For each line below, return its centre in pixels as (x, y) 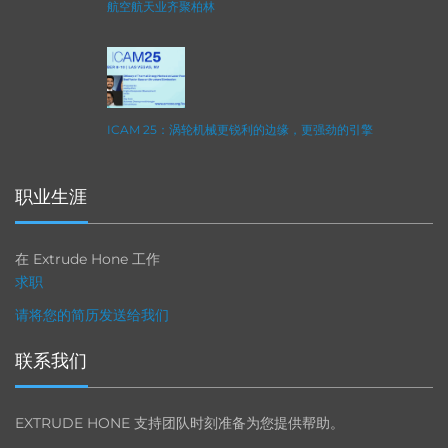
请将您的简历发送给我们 (92, 314)
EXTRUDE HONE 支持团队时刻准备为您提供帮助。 (179, 422)
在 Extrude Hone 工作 (87, 258)
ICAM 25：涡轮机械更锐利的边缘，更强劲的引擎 (240, 130)
